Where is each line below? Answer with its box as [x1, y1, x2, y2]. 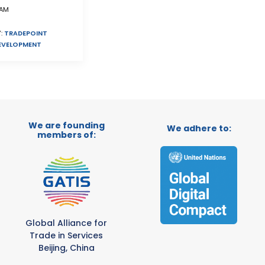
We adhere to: [166, 122, 231, 134]
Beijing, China [38, 242, 95, 254]
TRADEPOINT [4, 28, 47, 38]
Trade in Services [30, 230, 103, 241]
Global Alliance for [25, 217, 107, 229]
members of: [37, 129, 96, 141]
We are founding [28, 119, 105, 131]
